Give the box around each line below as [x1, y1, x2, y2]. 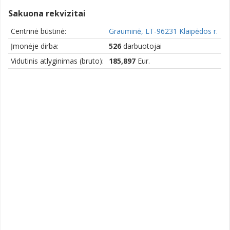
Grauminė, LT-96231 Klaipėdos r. [109, 26, 218, 36]
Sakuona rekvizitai [8, 7, 86, 19]
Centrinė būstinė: [11, 26, 66, 36]
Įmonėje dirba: [11, 41, 59, 51]
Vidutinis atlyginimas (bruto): [11, 55, 104, 66]
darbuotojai [121, 41, 162, 51]
